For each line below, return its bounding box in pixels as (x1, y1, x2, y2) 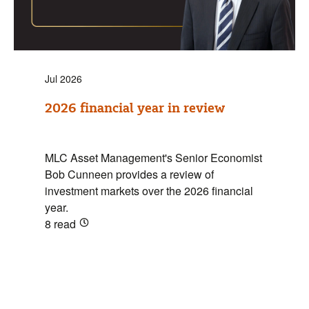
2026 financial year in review (45, 100, 225, 117)
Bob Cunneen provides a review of (45, 166, 214, 183)
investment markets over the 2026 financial (45, 183, 253, 199)
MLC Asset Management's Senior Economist (45, 150, 262, 166)
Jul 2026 (45, 72, 82, 86)
